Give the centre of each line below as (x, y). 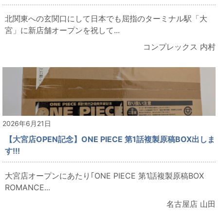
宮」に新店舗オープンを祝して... (62, 30)
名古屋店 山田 (191, 204)
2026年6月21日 (27, 124)
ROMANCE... (27, 188)
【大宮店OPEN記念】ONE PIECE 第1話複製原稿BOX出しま (110, 139)
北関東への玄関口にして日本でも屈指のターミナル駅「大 (106, 19)
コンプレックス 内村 (179, 47)
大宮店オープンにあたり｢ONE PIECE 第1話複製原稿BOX (104, 176)
